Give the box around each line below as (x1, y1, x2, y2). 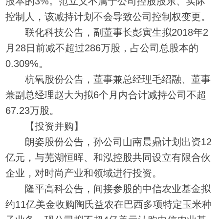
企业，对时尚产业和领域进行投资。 (5, 167, 162, 178)
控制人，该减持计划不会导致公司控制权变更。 (5, 11, 211, 22)
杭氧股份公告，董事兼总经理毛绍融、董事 (5, 73, 211, 85)
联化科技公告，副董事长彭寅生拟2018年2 (5, 26, 209, 38)
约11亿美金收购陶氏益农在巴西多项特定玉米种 (5, 198, 212, 210)
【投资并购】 (5, 120, 84, 131)
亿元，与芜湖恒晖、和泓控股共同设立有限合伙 (5, 152, 211, 163)
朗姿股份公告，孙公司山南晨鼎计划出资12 (5, 136, 212, 147)
